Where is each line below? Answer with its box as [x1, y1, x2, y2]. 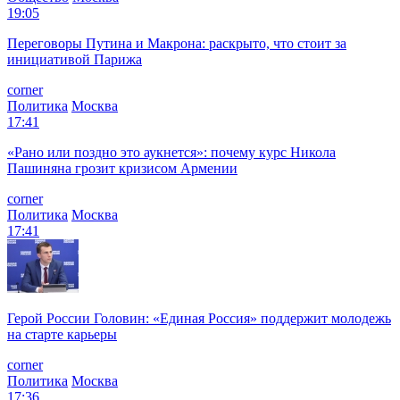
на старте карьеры [7, 326, 117, 342]
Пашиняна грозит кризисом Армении [7, 160, 237, 176]
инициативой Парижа [7, 51, 142, 67]
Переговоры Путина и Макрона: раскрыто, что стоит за [7, 35, 346, 51]
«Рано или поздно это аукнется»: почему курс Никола [7, 144, 336, 160]
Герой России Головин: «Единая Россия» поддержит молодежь [7, 310, 391, 326]
